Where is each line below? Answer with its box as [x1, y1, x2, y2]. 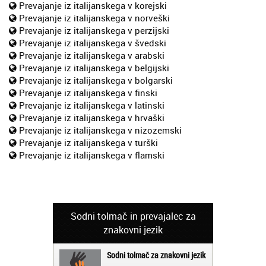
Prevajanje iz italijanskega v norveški [19, 12, 170, 24]
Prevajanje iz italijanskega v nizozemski [19, 124, 182, 137]
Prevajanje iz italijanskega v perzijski [19, 24, 169, 37]
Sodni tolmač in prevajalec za [70, 210, 196, 223]
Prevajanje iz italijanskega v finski [19, 87, 157, 99]
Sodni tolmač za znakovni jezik [107, 249, 205, 261]
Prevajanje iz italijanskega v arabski [19, 49, 164, 62]
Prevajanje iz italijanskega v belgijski [19, 62, 169, 74]
